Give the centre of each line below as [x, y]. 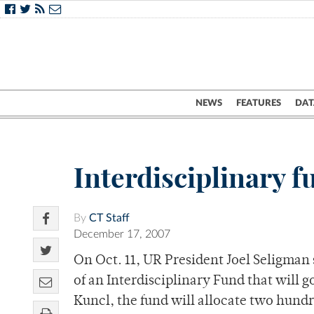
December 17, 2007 [122, 234]
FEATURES [259, 103]
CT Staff [109, 218]
